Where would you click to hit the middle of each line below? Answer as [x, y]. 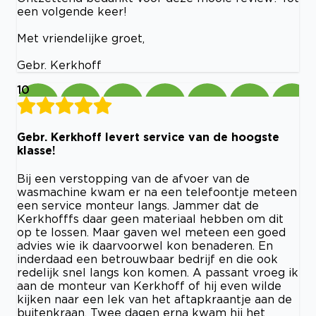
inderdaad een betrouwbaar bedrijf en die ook [147, 259]
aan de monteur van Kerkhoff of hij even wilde [149, 286]
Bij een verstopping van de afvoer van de [133, 179]
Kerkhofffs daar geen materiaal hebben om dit [150, 219]
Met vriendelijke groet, [81, 38]
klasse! [36, 150]
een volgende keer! [72, 11]
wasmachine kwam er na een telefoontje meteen [157, 192]
